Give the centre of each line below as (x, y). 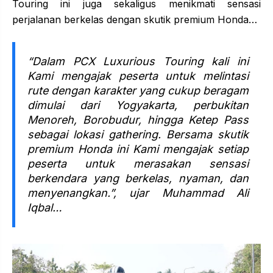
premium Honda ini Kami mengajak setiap (138, 149)
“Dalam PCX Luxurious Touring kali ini (138, 62)
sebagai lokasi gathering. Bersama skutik (138, 135)
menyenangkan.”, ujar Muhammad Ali (138, 193)
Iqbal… (45, 208)
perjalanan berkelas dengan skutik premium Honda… (135, 20)
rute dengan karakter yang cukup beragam (138, 91)
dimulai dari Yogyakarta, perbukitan (138, 105)
